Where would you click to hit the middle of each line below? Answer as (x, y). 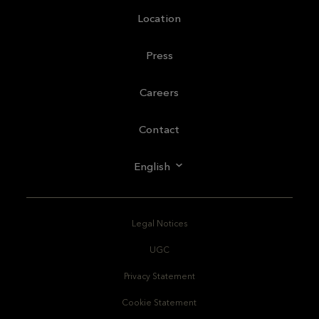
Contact (159, 129)
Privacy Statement (159, 276)
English (152, 166)
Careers (159, 92)
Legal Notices (159, 223)
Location (159, 18)
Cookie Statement (159, 302)
